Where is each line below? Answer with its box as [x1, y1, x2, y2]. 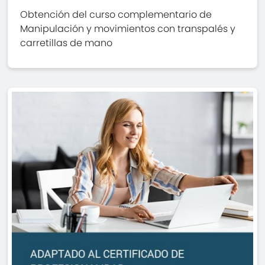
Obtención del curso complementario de [20, 8, 212, 22]
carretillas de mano [20, 36, 113, 50]
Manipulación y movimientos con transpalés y [20, 22, 236, 36]
